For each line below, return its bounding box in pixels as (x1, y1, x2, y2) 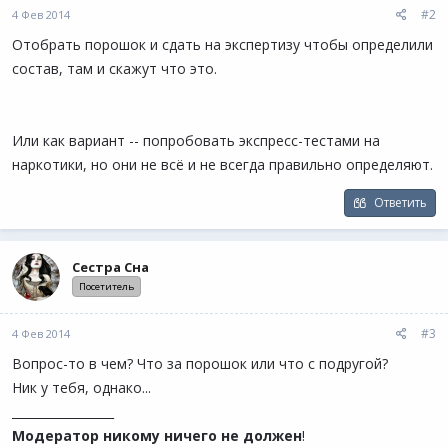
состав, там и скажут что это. (12, 59, 217, 78)
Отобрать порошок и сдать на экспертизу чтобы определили (12, 35, 433, 54)
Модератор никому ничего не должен (12, 426, 302, 445)
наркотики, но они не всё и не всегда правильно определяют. (12, 155, 433, 174)
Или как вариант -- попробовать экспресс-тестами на (12, 131, 380, 150)
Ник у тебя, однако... (12, 378, 151, 397)
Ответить (374, 194, 427, 211)
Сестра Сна (72, 257, 149, 276)
